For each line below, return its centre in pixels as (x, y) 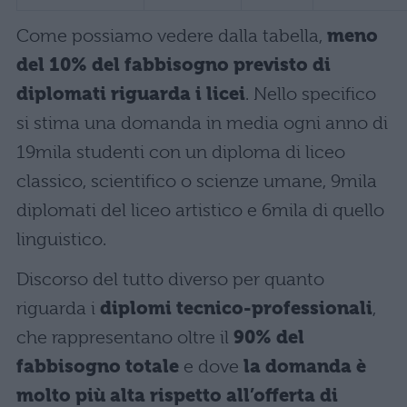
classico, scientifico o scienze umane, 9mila (197, 182)
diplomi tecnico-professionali (236, 309)
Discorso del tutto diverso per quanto (170, 280)
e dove (213, 367)
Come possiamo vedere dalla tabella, (172, 36)
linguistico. (61, 240)
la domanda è (305, 367)
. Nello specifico (311, 94)
